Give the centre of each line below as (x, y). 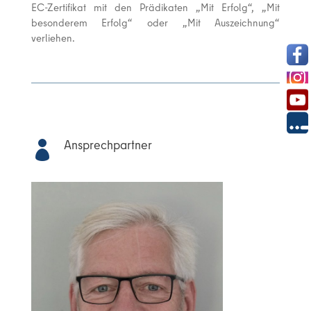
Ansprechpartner (108, 145)
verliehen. (53, 38)
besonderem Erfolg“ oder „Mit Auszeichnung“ (155, 23)
